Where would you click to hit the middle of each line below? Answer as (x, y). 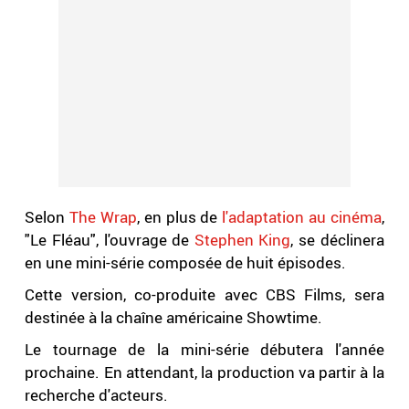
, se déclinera (337, 240)
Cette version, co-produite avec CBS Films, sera (204, 295)
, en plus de (177, 217)
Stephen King (242, 240)
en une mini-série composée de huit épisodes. (186, 263)
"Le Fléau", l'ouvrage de (110, 240)
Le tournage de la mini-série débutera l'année (204, 350)
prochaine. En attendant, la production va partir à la (204, 372)
